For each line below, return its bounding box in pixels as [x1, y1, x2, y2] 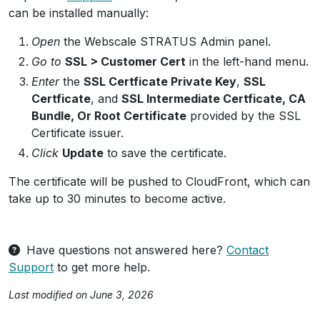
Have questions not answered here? [23, 243, 226, 257]
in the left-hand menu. [186, 54, 309, 69]
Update [62, 146, 104, 160]
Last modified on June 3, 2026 [9, 289, 154, 301]
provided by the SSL [186, 109, 301, 123]
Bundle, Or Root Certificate [31, 109, 186, 123]
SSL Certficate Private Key [84, 74, 236, 89]
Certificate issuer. [31, 126, 124, 140]
